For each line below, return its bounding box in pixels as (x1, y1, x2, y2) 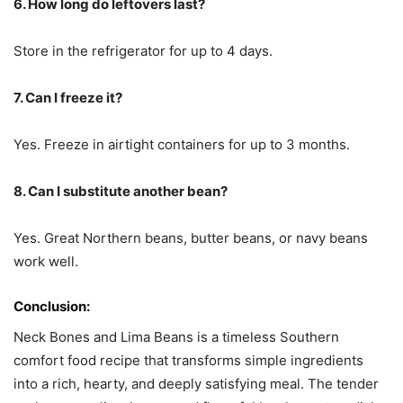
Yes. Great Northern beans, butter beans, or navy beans (13, 229, 368, 247)
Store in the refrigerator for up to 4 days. (13, 42, 273, 60)
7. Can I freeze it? (13, 89, 122, 107)
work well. (13, 253, 78, 271)
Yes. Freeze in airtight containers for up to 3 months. (13, 136, 350, 154)
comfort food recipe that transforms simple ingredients (13, 352, 363, 370)
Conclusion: (13, 298, 90, 316)
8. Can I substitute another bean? (13, 183, 228, 201)
